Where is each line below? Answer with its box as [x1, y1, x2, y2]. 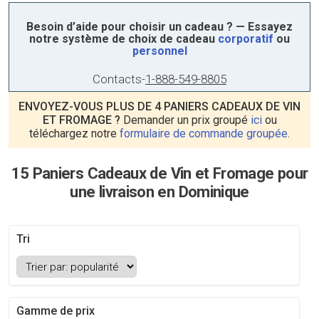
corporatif [218, 32, 273, 46]
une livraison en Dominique [70, 183, 249, 201]
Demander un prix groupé [120, 113, 251, 127]
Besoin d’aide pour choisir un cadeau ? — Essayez [26, 20, 293, 33]
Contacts [93, 72, 142, 86]
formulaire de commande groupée [120, 127, 288, 140]
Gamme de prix [16, 304, 95, 318]
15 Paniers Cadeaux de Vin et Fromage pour [11, 164, 308, 182]
